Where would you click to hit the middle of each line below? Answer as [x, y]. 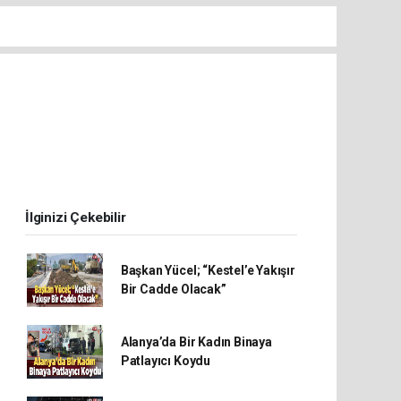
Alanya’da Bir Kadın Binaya [196, 342]
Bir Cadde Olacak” [173, 290]
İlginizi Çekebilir [76, 218]
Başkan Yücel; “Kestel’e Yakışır [208, 271]
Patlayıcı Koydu [165, 361]
